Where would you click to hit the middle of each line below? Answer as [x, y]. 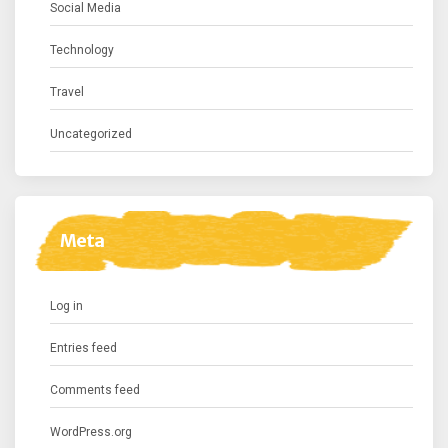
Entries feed [83, 348]
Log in [66, 306]
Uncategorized [91, 134]
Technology [82, 50]
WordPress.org [91, 432]
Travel [67, 92]
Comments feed [95, 390]
